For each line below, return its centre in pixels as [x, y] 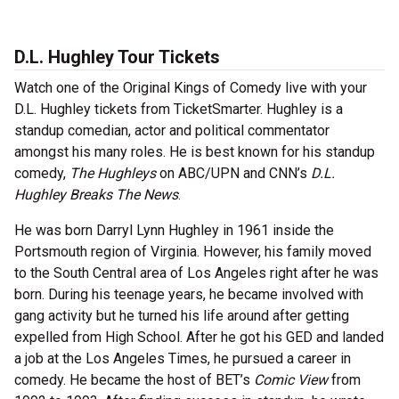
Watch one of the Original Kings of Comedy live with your [191, 88]
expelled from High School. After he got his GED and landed [199, 338]
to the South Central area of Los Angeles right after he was [196, 273]
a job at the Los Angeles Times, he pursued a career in [183, 359]
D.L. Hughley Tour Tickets [117, 57]
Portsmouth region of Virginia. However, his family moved [193, 252]
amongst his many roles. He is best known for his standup [195, 152]
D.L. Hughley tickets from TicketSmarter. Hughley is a [179, 110]
